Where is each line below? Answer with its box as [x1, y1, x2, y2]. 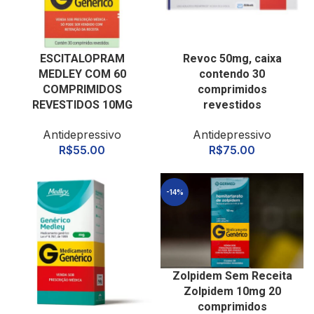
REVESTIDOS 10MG [32, 98, 132, 111]
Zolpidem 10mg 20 [183, 285, 281, 299]
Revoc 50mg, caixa [182, 52, 282, 65]
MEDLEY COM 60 [38, 67, 126, 81]
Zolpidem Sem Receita [172, 269, 292, 283]
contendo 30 [199, 67, 265, 81]
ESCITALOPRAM [39, 52, 125, 65]
